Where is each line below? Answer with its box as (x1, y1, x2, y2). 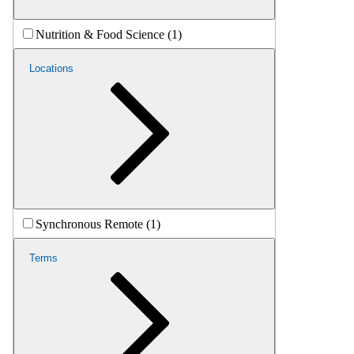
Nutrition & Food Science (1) (36, 27, 182, 41)
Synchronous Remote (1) (36, 217, 160, 231)
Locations (29, 62, 73, 74)
